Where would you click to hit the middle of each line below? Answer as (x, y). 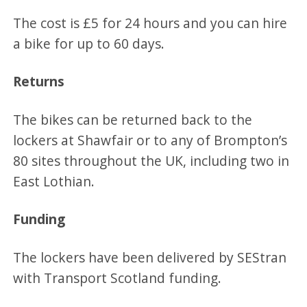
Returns (39, 82)
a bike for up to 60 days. (89, 43)
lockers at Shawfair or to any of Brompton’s (150, 140)
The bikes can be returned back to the (133, 119)
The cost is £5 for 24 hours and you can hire (150, 23)
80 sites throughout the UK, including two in (151, 160)
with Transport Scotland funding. (119, 278)
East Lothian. (54, 181)
